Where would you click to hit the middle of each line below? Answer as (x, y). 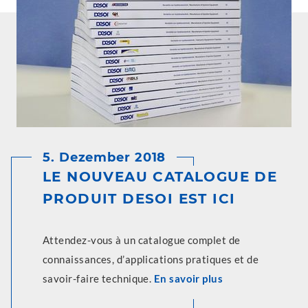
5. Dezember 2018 (104, 157)
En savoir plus (188, 278)
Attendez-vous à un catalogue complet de (142, 240)
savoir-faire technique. (98, 278)
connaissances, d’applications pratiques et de (151, 259)
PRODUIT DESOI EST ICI (139, 199)
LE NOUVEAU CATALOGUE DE (160, 177)
